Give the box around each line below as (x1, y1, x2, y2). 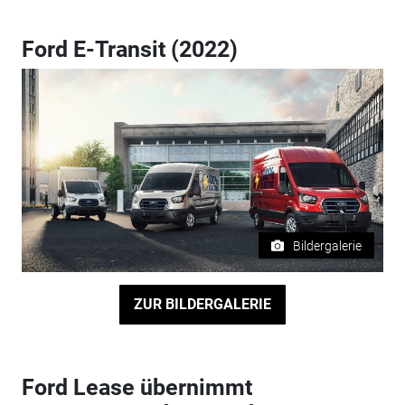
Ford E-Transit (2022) (21, 35, 238, 62)
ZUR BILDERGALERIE (133, 296, 271, 314)
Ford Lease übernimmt (21, 373, 252, 400)
